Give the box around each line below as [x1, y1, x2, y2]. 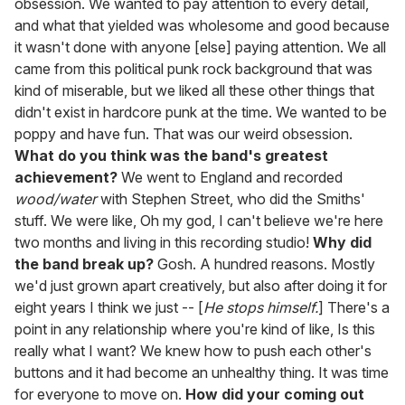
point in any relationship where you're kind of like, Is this [14, 320, 375, 339]
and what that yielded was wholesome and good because [14, 16, 390, 35]
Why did [313, 233, 372, 252]
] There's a [318, 298, 390, 317]
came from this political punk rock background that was [14, 60, 372, 79]
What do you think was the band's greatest [14, 146, 328, 165]
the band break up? [14, 255, 154, 274]
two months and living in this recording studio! [14, 233, 313, 252]
